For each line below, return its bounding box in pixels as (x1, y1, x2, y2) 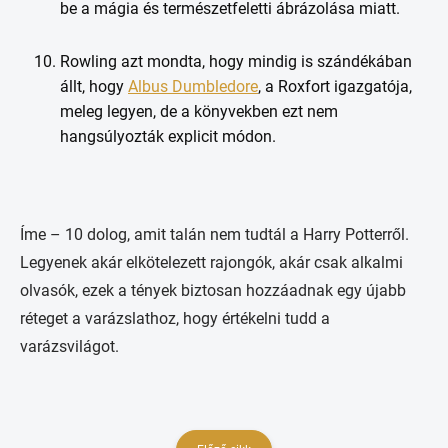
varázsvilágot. (20, 337, 119, 356)
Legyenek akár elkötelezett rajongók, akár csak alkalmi (20, 253, 403, 272)
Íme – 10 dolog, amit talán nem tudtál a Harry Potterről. (20, 225, 409, 244)
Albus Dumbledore (128, 77, 258, 96)
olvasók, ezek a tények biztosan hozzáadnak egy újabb (20, 281, 406, 300)
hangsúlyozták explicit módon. (60, 127, 276, 146)
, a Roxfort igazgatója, (258, 77, 412, 96)
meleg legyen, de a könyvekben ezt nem (60, 102, 338, 121)
